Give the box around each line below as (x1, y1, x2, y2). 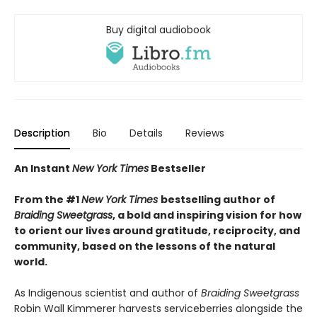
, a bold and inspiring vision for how (113, 208, 301, 223)
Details (129, 126, 163, 141)
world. (14, 255, 47, 270)
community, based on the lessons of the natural (14, 239, 275, 254)
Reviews (185, 126, 224, 141)
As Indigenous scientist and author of (14, 286, 201, 301)
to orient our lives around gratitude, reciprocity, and (14, 224, 300, 238)
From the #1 (14, 192, 81, 207)
